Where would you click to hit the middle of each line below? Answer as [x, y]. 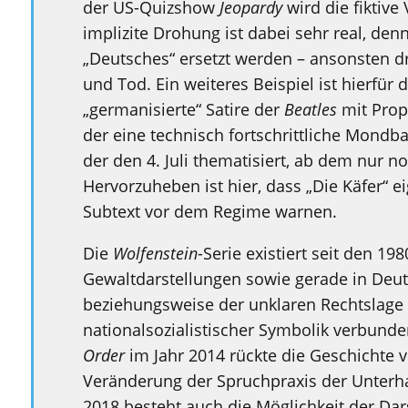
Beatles [310, 109]
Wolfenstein [155, 253]
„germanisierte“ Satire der [183, 109]
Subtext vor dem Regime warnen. [209, 211]
